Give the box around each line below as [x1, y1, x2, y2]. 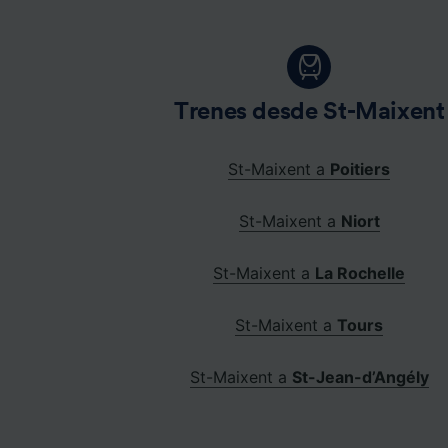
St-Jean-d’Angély [291, 366, 429, 387]
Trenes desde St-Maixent [173, 99, 445, 124]
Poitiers [330, 158, 391, 179]
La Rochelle [315, 262, 406, 283]
